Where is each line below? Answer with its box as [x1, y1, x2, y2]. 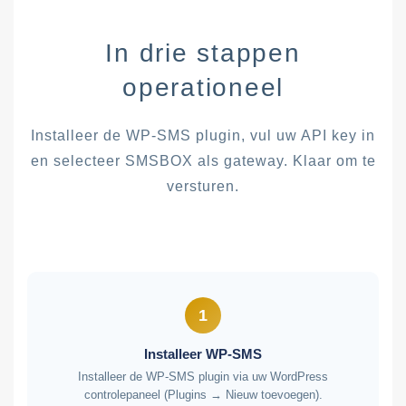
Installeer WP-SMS [144, 346, 262, 362]
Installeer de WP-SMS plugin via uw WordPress [78, 370, 328, 383]
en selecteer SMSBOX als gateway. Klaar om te [30, 153, 376, 169]
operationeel [122, 73, 284, 101]
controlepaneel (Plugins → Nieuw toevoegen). [83, 388, 323, 401]
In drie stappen [105, 39, 301, 67]
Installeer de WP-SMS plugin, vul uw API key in [31, 128, 375, 143]
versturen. [167, 179, 239, 194]
